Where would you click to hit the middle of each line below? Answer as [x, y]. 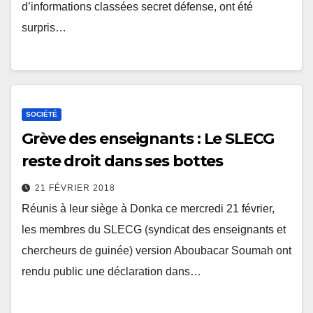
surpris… [44, 27]
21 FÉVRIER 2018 [75, 188]
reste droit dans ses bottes [123, 161]
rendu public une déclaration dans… [111, 272]
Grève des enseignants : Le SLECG [148, 139]
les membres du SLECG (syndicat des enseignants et [154, 230]
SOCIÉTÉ [42, 115]
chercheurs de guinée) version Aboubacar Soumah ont [156, 251]
